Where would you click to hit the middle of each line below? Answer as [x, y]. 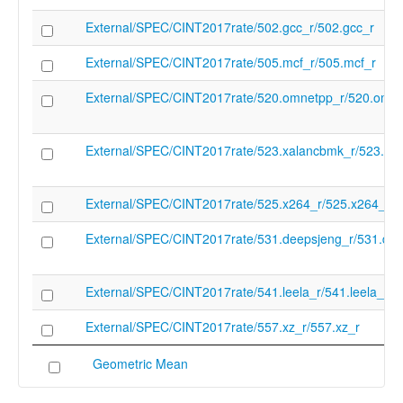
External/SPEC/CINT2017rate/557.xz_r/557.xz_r [223, 327]
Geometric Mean [140, 363]
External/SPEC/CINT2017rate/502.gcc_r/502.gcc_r [230, 27]
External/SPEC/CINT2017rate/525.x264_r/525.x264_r [238, 203]
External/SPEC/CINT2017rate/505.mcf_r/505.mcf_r [231, 62]
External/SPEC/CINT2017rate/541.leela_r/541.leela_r [237, 291]
